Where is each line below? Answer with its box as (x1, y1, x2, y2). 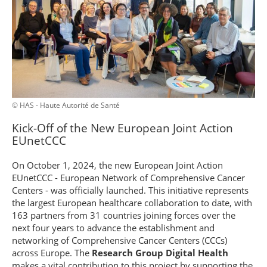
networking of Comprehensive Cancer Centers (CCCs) (12, 234, 227, 246)
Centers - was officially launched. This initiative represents (12, 184, 249, 196)
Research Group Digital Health (92, 247, 228, 259)
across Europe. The (12, 247, 92, 259)
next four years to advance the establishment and (12, 222, 215, 234)
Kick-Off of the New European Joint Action (12, 120, 233, 136)
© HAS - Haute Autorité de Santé (12, 100, 120, 110)
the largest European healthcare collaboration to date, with (12, 197, 252, 209)
